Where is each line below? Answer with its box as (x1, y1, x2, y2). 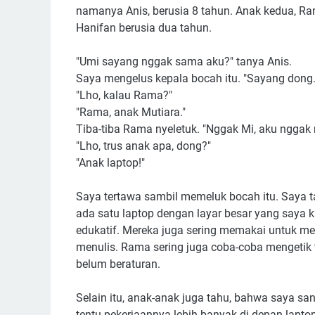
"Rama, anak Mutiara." (76, 105, 186, 119)
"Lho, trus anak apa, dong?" (76, 139, 211, 153)
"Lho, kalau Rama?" (76, 89, 172, 102)
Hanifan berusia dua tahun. (76, 21, 212, 34)
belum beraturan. (76, 257, 160, 271)
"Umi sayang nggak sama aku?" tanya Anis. (76, 55, 292, 68)
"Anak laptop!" (76, 156, 145, 169)
